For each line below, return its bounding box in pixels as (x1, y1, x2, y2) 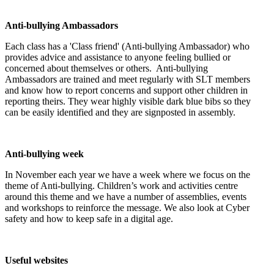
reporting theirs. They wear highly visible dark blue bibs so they (5, 96, 251, 107)
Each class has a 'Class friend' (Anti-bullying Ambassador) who (5, 41, 250, 52)
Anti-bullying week (5, 149, 84, 160)
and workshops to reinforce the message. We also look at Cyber (5, 202, 250, 213)
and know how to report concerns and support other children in (5, 85, 248, 96)
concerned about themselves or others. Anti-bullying (5, 63, 208, 74)
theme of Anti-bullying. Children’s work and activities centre (5, 180, 238, 191)
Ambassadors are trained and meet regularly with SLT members (5, 74, 250, 85)
